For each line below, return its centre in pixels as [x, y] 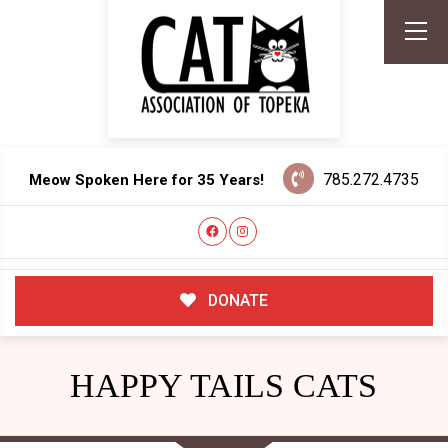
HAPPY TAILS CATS [224, 385]
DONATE [236, 301]
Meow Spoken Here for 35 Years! [147, 179]
